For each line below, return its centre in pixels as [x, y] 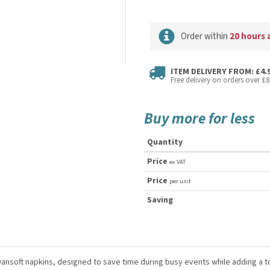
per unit [180, 181]
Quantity [165, 142]
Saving [160, 200]
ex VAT [177, 162]
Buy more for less [199, 119]
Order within [205, 36]
